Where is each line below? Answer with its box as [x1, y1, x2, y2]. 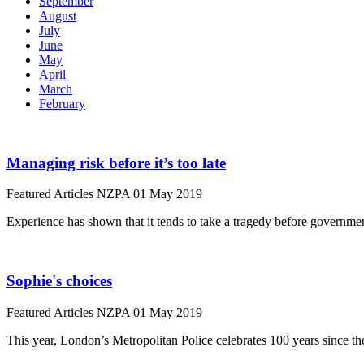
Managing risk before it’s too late [6, 154, 226, 171]
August [39, 8, 76, 23]
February [39, 96, 85, 110]
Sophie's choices [6, 271, 112, 289]
